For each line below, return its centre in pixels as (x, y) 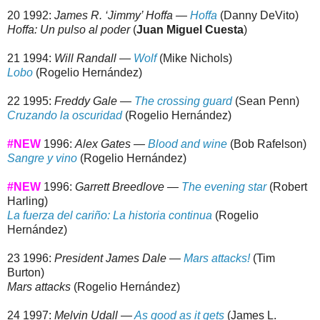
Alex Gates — (111, 144)
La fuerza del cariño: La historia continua (110, 216)
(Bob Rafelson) (267, 144)
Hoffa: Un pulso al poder (69, 30)
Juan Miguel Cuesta (190, 30)
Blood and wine (187, 144)
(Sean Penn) (266, 101)
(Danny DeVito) (258, 16)
